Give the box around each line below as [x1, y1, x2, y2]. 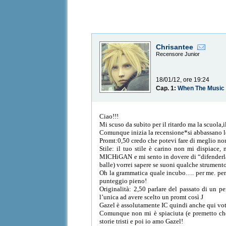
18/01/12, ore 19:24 [156, 76, 210, 84]
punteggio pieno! [99, 177, 147, 185]
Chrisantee [156, 43, 194, 51]
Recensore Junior [156, 51, 200, 58]
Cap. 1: [156, 85, 178, 92]
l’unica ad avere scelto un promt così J [99, 193, 204, 201]
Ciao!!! [99, 112, 119, 120]
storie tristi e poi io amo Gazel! [99, 217, 184, 225]
